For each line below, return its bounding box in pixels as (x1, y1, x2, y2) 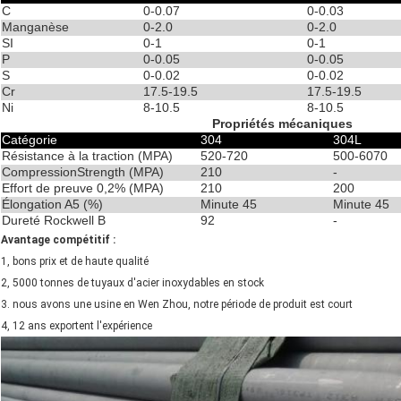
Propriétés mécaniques (211, 116, 353, 132)
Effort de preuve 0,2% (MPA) (2, 181, 164, 196)
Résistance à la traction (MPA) (2, 149, 173, 164)
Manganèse (2, 20, 69, 35)
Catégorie (2, 132, 57, 148)
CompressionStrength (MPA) (2, 165, 164, 180)
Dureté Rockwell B (2, 213, 106, 228)
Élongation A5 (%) (2, 197, 103, 212)
